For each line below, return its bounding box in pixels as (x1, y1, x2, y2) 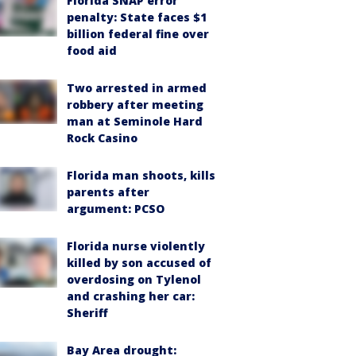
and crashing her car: (67, 288, 195, 304)
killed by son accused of (67, 254, 211, 270)
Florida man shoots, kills (67, 167, 215, 183)
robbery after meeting (67, 96, 203, 112)
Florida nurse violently (67, 238, 205, 253)
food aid (67, 42, 117, 58)
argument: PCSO (67, 200, 164, 216)
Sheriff (67, 304, 108, 320)
